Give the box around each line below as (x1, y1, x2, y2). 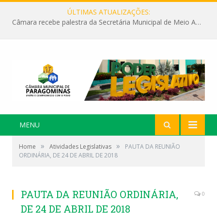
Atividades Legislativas (49, 142, 111, 151)
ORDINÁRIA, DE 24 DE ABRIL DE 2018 (19, 151, 118, 159)
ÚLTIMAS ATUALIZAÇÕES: (67, 7, 150, 16)
